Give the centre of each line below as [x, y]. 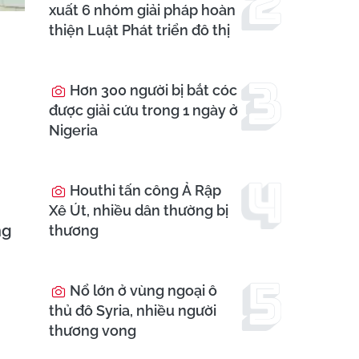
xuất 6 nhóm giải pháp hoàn [142, 10]
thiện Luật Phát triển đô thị [139, 30]
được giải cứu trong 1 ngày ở [143, 111]
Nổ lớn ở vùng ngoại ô [142, 291]
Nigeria [73, 131]
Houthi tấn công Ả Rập [144, 191]
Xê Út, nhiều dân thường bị [139, 211]
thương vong [93, 331]
